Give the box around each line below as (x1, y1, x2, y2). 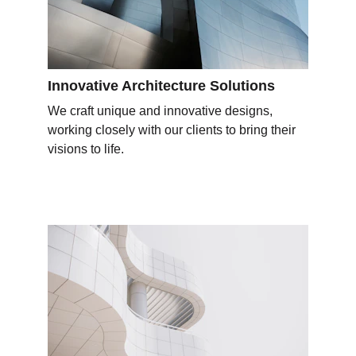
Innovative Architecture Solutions (48, 78, 275, 94)
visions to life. (48, 142, 124, 156)
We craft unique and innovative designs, (48, 104, 276, 118)
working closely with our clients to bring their (48, 123, 299, 137)
